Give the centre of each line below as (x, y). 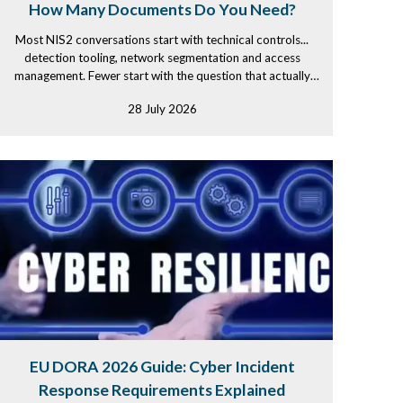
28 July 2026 (162, 109)
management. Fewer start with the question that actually (162, 76)
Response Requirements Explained (162, 390)
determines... (162, 94)
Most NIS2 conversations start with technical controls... (162, 40)
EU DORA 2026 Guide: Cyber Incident (162, 367)
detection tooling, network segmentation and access (162, 58)
